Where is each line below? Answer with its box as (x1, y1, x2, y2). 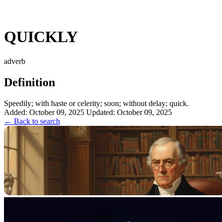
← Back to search (4, 116, 60, 125)
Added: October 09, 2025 (4, 108, 84, 116)
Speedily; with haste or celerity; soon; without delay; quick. (4, 99, 189, 108)
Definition (4, 75, 55, 89)
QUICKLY (4, 28, 78, 46)
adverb (4, 56, 25, 65)
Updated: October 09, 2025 (86, 108, 172, 116)
